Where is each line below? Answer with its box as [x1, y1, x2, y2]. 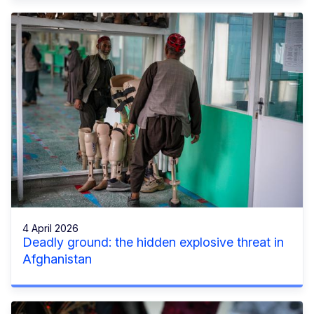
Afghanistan [22, 251, 92, 266]
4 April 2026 [22, 221, 78, 234]
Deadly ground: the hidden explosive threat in [22, 234, 284, 250]
